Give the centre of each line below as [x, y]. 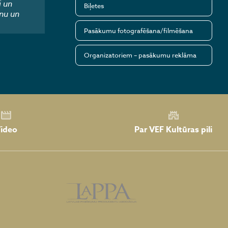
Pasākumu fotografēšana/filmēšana [138, 30]
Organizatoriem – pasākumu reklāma [140, 55]
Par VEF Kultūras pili [174, 130]
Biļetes [94, 6]
